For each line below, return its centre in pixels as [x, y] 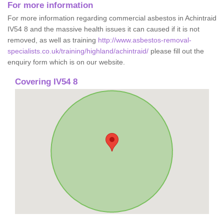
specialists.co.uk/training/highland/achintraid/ [78, 51]
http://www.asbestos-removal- [145, 40]
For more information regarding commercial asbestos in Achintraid [112, 18]
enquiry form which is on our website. [66, 62]
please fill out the [176, 51]
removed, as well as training [53, 40]
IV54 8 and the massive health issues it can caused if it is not [103, 29]
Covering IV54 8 [46, 81]
